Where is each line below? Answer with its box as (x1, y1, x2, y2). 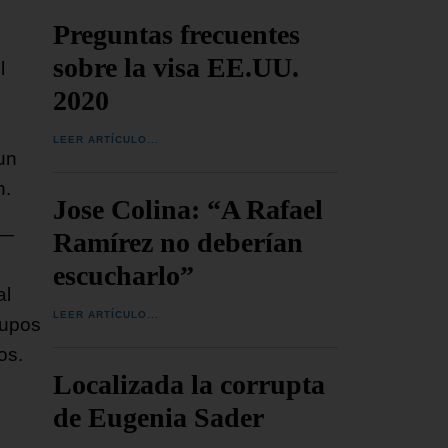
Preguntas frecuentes (53, 18, 301, 50)
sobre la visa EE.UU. (53, 51, 300, 83)
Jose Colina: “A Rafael (53, 193, 324, 225)
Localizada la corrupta (53, 368, 326, 400)
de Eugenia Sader (53, 401, 265, 433)
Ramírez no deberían (53, 226, 304, 258)
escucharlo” (53, 259, 195, 291)
